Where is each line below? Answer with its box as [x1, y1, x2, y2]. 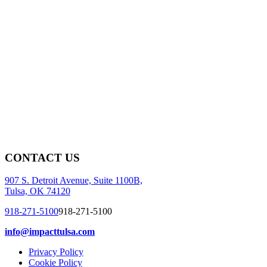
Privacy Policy [29, 247, 83, 257]
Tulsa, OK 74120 [5, 186, 70, 197]
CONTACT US [5, 151, 80, 164]
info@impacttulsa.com [5, 226, 95, 237]
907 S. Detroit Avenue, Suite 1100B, [5, 175, 142, 186]
